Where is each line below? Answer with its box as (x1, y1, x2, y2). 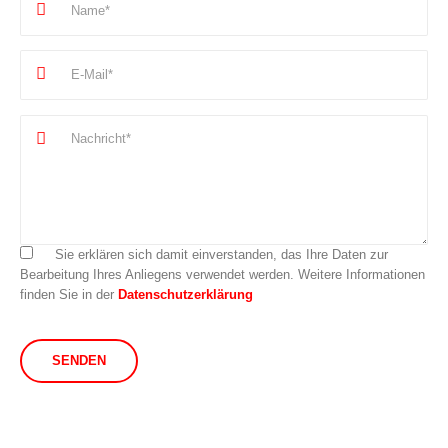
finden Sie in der (20, 287, 118, 303)
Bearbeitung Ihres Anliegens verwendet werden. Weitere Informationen (20, 267, 425, 283)
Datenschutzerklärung (118, 287, 253, 303)
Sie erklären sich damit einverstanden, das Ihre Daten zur (51, 247, 388, 263)
